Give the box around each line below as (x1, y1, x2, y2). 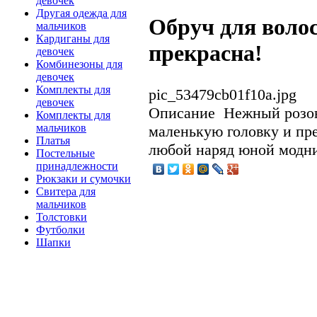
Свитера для (36, 185, 96, 198)
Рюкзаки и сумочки (36, 173, 131, 185)
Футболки (36, 224, 85, 236)
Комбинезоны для (36, 58, 122, 71)
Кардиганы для (36, 33, 110, 45)
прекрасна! (149, 40, 263, 67)
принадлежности (36, 160, 118, 173)
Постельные (36, 147, 95, 160)
